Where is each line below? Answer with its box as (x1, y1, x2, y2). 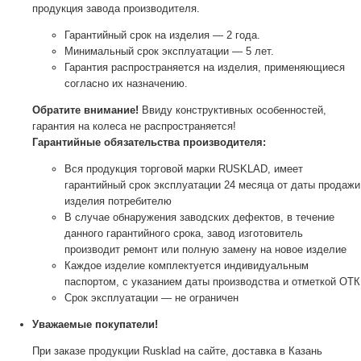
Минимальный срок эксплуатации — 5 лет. (64, 44, 274, 57)
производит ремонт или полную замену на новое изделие (64, 243, 346, 255)
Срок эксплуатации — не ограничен (64, 291, 239, 304)
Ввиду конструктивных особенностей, (139, 103, 326, 116)
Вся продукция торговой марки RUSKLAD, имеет (64, 162, 303, 175)
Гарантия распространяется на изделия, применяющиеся (64, 60, 345, 73)
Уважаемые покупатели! (32, 317, 158, 330)
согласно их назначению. (64, 77, 188, 89)
